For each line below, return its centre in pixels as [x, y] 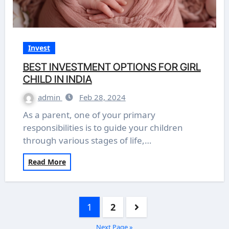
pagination [29, 215]
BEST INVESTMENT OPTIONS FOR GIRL [112, 67]
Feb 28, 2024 [102, 97]
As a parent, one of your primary [26, 115]
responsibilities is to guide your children [103, 128]
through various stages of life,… [87, 140]
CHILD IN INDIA [57, 79]
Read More [47, 162]
